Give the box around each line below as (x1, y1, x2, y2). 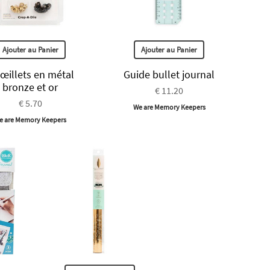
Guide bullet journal (124, 67, 215, 82)
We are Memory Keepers (133, 102, 206, 112)
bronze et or (2, 80, 58, 95)
